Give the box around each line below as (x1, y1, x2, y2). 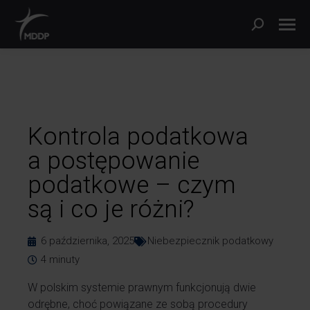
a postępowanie (28, 146, 199, 175)
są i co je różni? (28, 194, 194, 224)
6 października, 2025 (41, 235, 134, 247)
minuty (49, 253, 80, 266)
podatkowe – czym (28, 170, 236, 199)
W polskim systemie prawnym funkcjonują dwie (28, 281, 256, 294)
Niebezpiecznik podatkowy (147, 235, 273, 247)
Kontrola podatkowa (28, 122, 248, 151)
